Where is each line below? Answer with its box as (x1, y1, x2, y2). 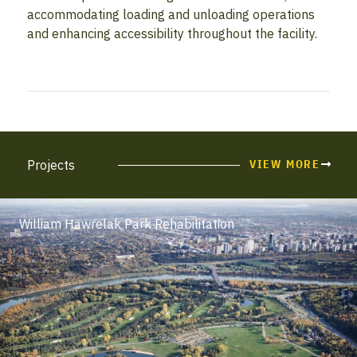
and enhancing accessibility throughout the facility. (27, 25, 317, 42)
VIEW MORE (249, 157, 320, 172)
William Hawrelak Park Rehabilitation (19, 216, 234, 233)
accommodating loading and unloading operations (27, 6, 315, 23)
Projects (27, 157, 75, 174)
